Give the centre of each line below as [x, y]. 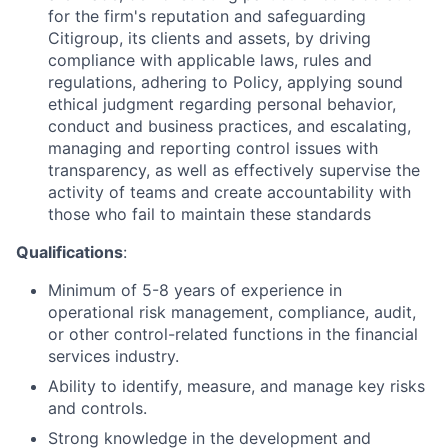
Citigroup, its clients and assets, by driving [209, 38]
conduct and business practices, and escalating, [229, 126]
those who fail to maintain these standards [209, 214]
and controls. [97, 408]
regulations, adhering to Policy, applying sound [225, 82]
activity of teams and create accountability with [229, 192]
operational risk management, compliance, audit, [232, 312]
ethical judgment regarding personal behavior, [222, 104]
